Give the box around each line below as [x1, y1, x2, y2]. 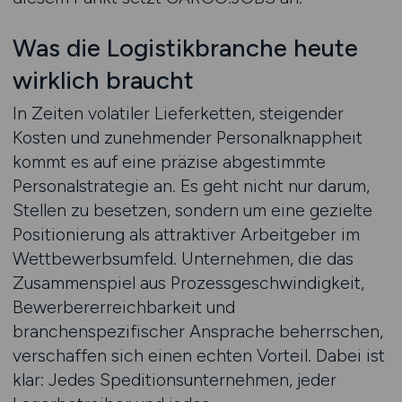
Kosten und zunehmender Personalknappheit [12, 127, 363, 148]
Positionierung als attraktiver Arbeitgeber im [12, 223, 360, 245]
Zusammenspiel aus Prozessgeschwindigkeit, [12, 272, 364, 293]
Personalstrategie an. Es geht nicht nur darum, [12, 175, 370, 197]
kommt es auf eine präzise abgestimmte [12, 151, 326, 172]
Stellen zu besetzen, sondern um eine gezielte [12, 199, 372, 221]
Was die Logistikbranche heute [12, 33, 358, 63]
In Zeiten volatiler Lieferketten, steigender [12, 102, 344, 124]
